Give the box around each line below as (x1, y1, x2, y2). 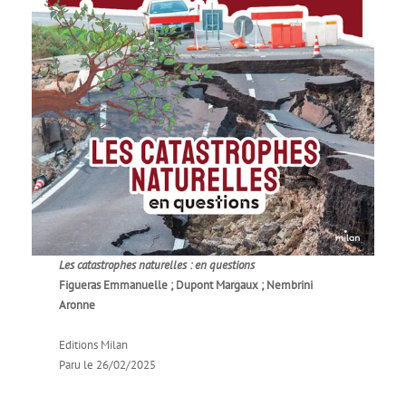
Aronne (59, 296, 96, 313)
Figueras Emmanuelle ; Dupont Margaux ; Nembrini (59, 276, 314, 293)
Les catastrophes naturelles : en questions (59, 256, 256, 273)
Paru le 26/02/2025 (59, 356, 157, 372)
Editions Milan (59, 336, 129, 353)
